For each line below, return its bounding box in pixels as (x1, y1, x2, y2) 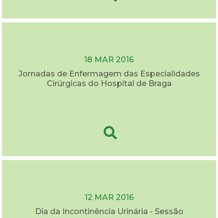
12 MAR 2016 (84, 192, 134, 202)
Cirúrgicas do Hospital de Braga (46, 78, 172, 88)
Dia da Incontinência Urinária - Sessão (35, 206, 183, 216)
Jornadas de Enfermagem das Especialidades (18, 69, 200, 78)
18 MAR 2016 (84, 54, 134, 64)
